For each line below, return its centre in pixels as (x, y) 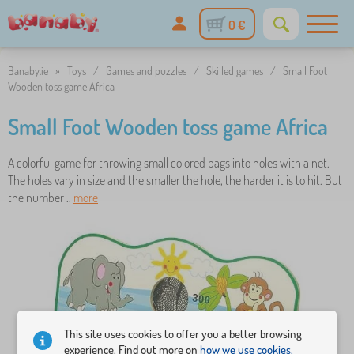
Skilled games (235, 71)
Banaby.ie (28, 71)
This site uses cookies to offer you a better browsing (183, 334)
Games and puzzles (146, 71)
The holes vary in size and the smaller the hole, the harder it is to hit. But (175, 180)
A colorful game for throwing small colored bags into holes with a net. (169, 163)
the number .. (41, 198)
